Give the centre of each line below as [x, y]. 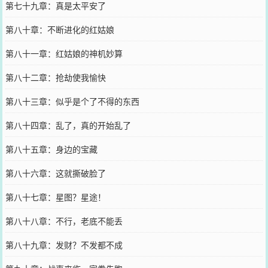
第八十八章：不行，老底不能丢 [64, 220]
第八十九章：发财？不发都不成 [64, 244]
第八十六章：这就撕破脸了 [55, 173]
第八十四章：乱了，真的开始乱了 [68, 125]
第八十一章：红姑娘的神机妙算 [64, 53]
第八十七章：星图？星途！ [55, 197]
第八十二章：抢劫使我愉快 [55, 77]
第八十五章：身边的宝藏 [51, 149]
